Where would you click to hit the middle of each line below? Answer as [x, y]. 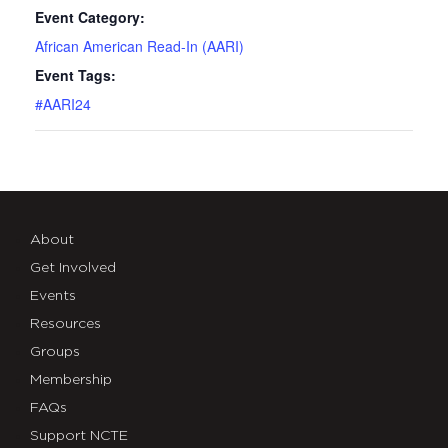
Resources [65, 324]
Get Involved [73, 268]
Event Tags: [75, 75]
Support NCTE [79, 436]
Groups [55, 352]
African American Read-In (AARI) [139, 46]
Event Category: [90, 17]
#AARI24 [63, 104]
